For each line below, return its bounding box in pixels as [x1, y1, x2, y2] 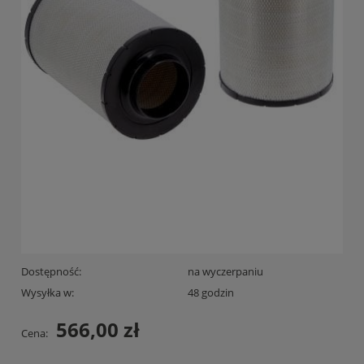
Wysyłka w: [21, 285, 74, 301]
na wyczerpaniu [187, 264, 263, 279]
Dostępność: [21, 264, 81, 279]
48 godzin [187, 285, 234, 301]
